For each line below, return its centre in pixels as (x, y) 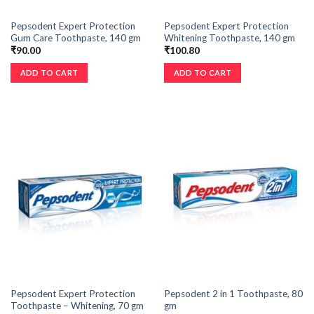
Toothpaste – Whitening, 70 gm (77, 306)
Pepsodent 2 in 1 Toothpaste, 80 (233, 294)
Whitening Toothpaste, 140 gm (229, 37)
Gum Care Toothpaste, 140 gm (75, 37)
